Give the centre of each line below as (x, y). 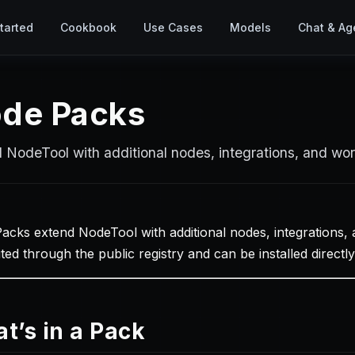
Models (250, 27)
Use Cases (173, 27)
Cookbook (88, 27)
